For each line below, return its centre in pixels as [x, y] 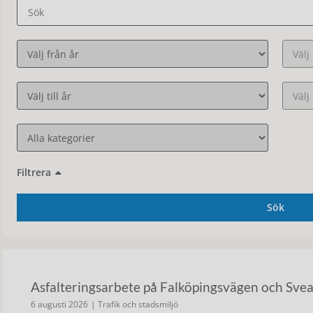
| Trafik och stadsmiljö [134, 304]
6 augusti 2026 [59, 304]
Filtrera [34, 172]
